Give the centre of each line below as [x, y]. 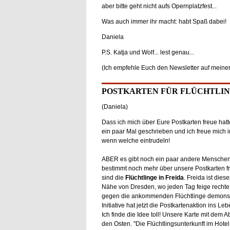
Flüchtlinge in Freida [154, 178]
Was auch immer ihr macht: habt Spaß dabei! [164, 21]
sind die [113, 178]
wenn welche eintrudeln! [136, 141]
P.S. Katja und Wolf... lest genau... [148, 52]
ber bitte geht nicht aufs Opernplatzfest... [161, 6]
